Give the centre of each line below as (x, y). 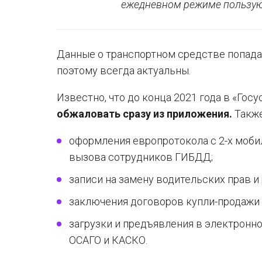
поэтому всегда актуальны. (124, 70)
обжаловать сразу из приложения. (144, 114)
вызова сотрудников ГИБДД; (141, 157)
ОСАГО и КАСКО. (108, 240)
